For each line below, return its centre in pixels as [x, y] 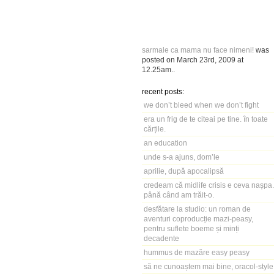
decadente [161, 238]
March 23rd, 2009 [206, 60]
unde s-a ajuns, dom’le [182, 157]
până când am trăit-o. [179, 195]
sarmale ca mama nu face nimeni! [198, 50]
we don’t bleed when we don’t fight [201, 105]
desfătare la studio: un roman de [197, 209]
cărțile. [155, 129]
